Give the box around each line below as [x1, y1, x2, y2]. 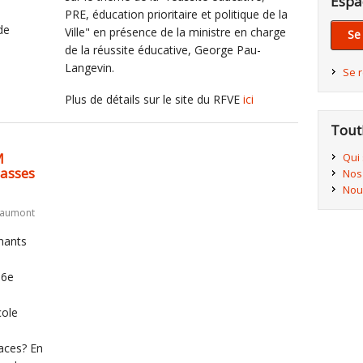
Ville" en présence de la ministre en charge [64, 24, 286, 40]
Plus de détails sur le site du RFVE [64, 92, 243, 107]
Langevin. [64, 60, 114, 75]
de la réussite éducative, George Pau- [64, 42, 261, 58]
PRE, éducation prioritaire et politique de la [64, 6, 288, 22]
